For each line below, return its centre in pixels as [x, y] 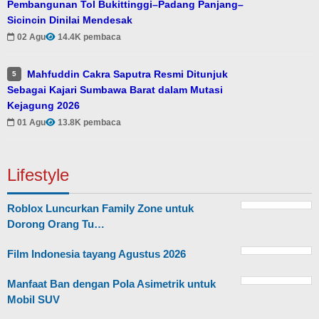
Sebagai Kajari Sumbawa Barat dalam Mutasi [115, 89]
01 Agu [31, 123]
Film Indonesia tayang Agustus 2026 [96, 254]
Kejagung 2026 [43, 105]
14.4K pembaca [89, 37]
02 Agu [31, 37]
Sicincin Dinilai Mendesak [70, 20]
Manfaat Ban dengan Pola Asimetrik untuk [111, 284]
